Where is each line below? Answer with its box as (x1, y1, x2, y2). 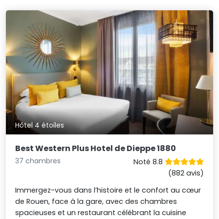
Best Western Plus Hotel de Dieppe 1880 (15, 143, 176, 154)
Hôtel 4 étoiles (15, 120, 65, 131)
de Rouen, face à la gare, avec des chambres (15, 197, 177, 207)
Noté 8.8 (133, 157, 165, 167)
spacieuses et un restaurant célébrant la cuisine (15, 208, 187, 218)
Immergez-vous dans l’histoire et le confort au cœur (15, 185, 201, 196)
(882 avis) (168, 168, 204, 178)
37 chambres (15, 156, 61, 166)
